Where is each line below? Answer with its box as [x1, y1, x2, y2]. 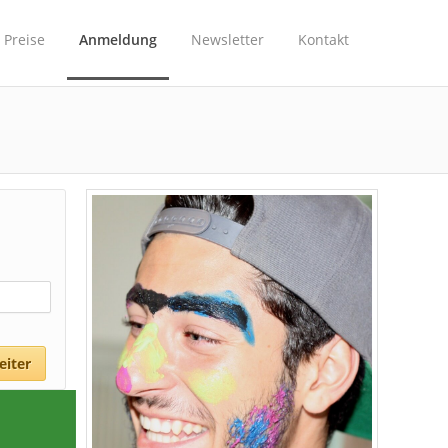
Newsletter [191, 30, 264, 49]
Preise [4, 30, 45, 49]
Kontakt [298, 30, 349, 49]
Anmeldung [79, 30, 157, 49]
